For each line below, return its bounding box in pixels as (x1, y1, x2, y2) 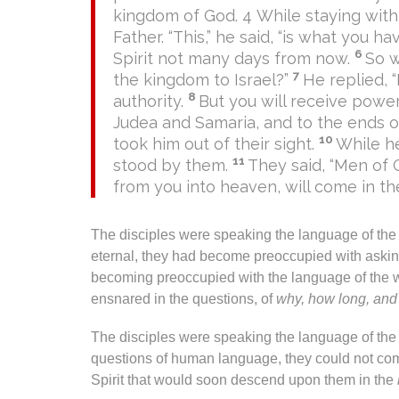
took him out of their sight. (113, 134, 319, 153)
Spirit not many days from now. (113, 48, 354, 68)
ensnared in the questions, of (91, 290, 276, 306)
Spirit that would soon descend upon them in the (91, 371, 397, 387)
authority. (113, 91, 188, 110)
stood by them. (113, 155, 232, 175)
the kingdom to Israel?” (113, 69, 293, 89)
